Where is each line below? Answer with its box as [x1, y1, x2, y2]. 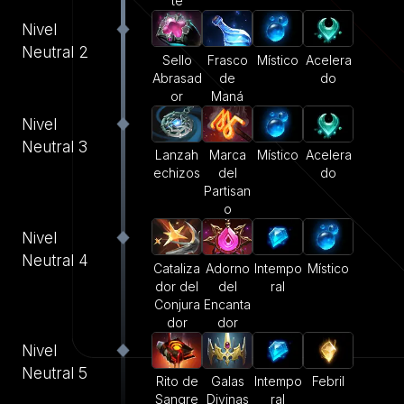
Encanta [204, 296, 251, 312]
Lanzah [155, 147, 198, 163]
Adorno [205, 260, 250, 276]
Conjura [153, 296, 200, 312]
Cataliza [153, 260, 200, 276]
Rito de [155, 373, 198, 390]
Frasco [207, 51, 248, 68]
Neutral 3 [22, 138, 87, 157]
